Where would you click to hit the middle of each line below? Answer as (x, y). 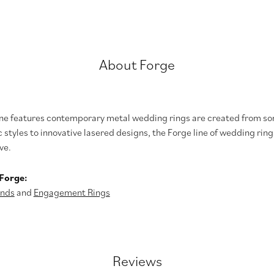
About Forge (137, 64)
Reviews (137, 260)
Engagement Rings (72, 192)
